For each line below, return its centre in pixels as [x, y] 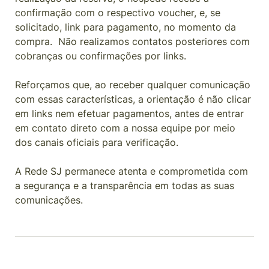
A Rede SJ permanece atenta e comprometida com [131, 171]
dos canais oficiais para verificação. [97, 142]
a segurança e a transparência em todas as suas [125, 186]
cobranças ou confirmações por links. [101, 56]
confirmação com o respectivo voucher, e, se [118, 13]
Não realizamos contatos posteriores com [154, 41]
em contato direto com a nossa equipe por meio [125, 128]
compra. [37, 41]
